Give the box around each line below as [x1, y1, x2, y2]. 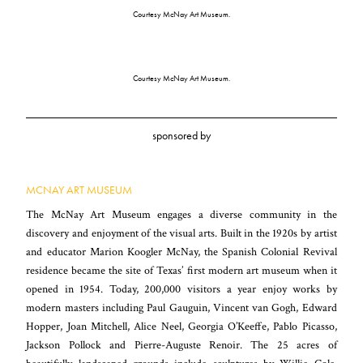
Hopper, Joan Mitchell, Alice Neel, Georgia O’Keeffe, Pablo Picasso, [26, 318, 337, 335]
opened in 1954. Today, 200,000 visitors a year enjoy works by [26, 281, 337, 297]
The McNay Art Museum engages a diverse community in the [26, 207, 337, 223]
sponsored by [152, 128, 211, 143]
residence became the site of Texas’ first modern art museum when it [26, 263, 337, 279]
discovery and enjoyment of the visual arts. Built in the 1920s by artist [26, 225, 337, 241]
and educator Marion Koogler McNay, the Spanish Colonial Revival [26, 244, 337, 260]
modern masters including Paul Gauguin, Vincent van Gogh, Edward [26, 300, 337, 316]
